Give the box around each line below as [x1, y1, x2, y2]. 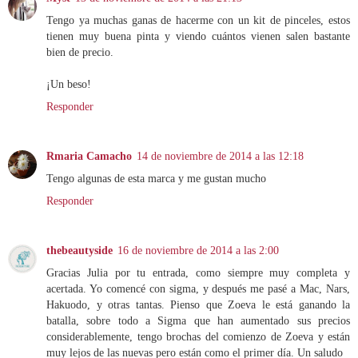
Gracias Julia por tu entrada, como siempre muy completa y [46, 266, 350, 280]
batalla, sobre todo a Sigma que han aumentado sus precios [46, 314, 350, 328]
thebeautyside [46, 244, 113, 257]
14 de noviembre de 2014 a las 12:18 [137, 149, 304, 163]
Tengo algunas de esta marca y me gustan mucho [46, 172, 266, 185]
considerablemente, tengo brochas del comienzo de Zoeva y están [46, 330, 350, 344]
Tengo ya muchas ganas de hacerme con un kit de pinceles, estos [46, 14, 350, 27]
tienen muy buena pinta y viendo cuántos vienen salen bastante [46, 30, 350, 43]
